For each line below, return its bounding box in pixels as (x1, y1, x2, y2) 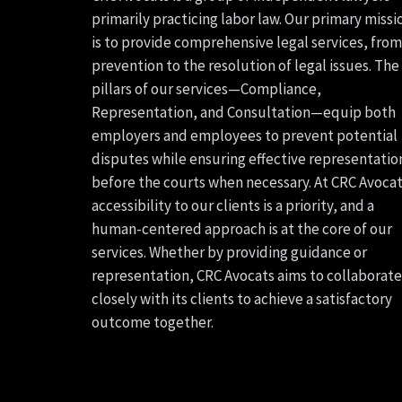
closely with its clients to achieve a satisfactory (92, 289, 392, 309)
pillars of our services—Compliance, (92, 79, 321, 99)
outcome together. (92, 312, 214, 332)
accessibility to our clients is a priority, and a (92, 196, 374, 215)
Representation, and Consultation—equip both (92, 102, 396, 122)
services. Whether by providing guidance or (92, 242, 367, 262)
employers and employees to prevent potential (92, 126, 398, 145)
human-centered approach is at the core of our (92, 219, 392, 239)
